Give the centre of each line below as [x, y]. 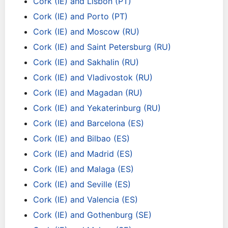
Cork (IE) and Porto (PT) [80, 16]
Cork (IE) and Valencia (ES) [85, 199]
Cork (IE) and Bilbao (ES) [81, 138]
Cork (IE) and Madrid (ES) [83, 154]
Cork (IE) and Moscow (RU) [86, 32]
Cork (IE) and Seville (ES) [82, 184]
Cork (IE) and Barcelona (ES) [89, 123]
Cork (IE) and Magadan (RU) [88, 93]
